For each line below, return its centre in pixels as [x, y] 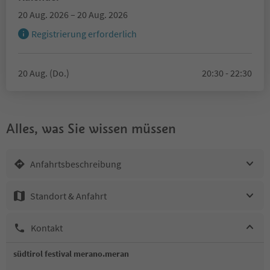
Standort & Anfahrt [68, 196]
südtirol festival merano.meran [71, 254]
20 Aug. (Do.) [44, 73]
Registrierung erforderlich [84, 34]
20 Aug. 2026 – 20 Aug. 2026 [73, 14]
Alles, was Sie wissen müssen [91, 128]
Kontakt [47, 228]
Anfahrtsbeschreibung [76, 164]
